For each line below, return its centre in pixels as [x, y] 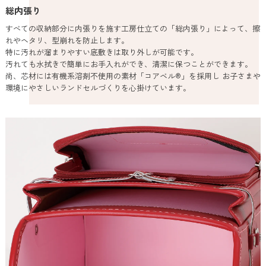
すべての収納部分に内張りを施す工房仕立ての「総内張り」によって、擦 [132, 28]
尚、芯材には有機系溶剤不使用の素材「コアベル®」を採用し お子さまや [133, 76]
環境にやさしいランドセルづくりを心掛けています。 [98, 88]
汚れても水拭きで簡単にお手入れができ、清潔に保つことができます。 [129, 64]
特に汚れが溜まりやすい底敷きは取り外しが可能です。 [102, 52]
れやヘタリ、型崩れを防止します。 [67, 40]
